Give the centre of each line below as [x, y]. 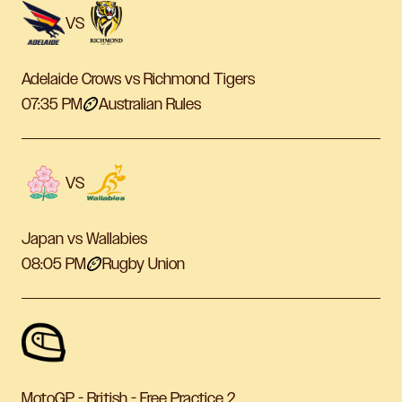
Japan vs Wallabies [84, 239]
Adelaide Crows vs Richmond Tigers [138, 79]
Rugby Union [144, 264]
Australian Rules [150, 105]
